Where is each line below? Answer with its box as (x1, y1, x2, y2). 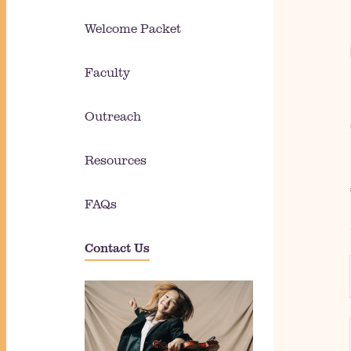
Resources (84, 151, 147, 168)
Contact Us (84, 238, 150, 255)
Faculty (84, 63, 130, 80)
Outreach (84, 107, 141, 124)
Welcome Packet (84, 20, 181, 36)
